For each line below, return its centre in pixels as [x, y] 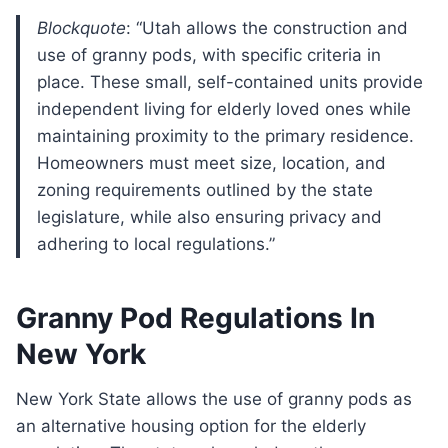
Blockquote [87, 28]
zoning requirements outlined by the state [205, 190]
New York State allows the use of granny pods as [22, 399]
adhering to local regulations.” [156, 244]
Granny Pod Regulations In [195, 318]
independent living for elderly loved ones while [224, 109]
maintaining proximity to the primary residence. [225, 136]
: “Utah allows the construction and [267, 28]
